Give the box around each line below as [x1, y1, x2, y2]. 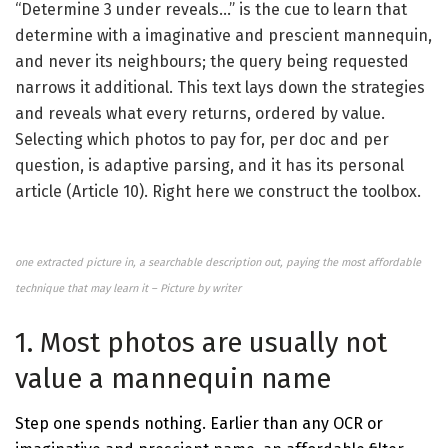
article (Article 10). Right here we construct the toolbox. [15, 182, 421, 202]
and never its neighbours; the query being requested [15, 52, 409, 72]
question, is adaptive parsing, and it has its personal [15, 156, 404, 176]
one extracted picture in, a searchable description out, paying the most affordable [15, 256, 421, 270]
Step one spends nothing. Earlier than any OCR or [15, 413, 383, 433]
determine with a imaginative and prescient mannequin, [15, 26, 432, 46]
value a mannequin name [15, 362, 331, 395]
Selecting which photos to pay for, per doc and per [15, 130, 389, 150]
